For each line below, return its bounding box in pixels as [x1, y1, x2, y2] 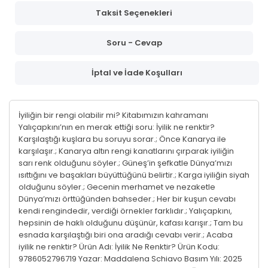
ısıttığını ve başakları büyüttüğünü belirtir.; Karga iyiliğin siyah [19, 169, 249, 181]
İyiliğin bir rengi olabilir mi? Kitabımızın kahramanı [19, 109, 208, 121]
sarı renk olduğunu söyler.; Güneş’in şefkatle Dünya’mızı [19, 157, 232, 169]
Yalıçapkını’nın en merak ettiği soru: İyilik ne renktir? [19, 121, 215, 133]
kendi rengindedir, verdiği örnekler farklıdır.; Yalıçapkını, [19, 205, 232, 217]
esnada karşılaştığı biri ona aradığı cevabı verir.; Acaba [19, 229, 233, 240]
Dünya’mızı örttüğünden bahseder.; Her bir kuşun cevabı [19, 193, 236, 205]
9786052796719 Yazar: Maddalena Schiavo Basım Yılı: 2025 [19, 252, 242, 264]
